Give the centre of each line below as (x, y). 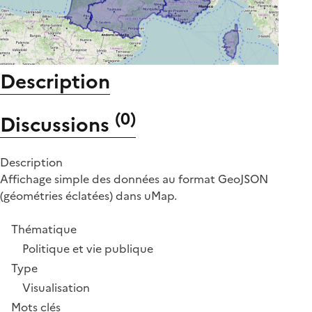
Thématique (44, 229)
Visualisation (56, 288)
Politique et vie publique (88, 249)
